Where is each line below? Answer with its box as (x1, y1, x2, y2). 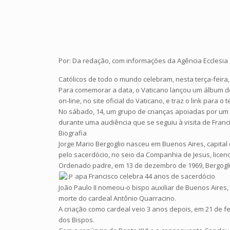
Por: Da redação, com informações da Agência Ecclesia (59, 56, 228, 65)
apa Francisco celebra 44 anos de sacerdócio (73, 171, 216, 181)
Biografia (59, 128, 87, 138)
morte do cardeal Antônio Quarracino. (59, 194, 177, 203)
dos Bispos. (59, 215, 95, 225)
